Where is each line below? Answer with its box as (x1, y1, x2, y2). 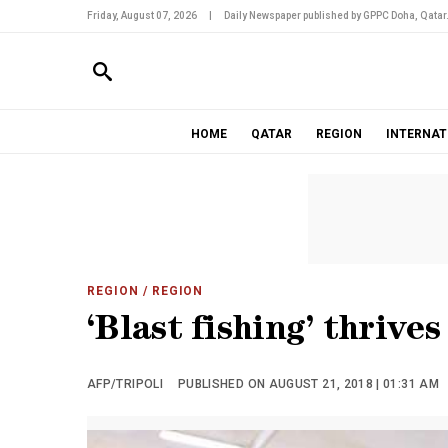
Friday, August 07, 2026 (87, 10, 197, 21)
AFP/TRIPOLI (87, 377, 163, 391)
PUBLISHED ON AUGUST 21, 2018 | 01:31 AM (177, 377, 440, 391)
